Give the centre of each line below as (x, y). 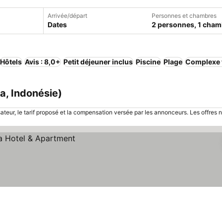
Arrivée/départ (67, 16)
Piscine (148, 62)
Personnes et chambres (184, 16)
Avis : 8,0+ (43, 62)
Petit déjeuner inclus (98, 62)
